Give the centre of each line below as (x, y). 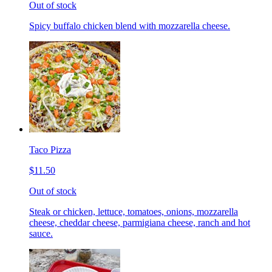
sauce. (41, 234)
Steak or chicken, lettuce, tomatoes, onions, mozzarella (134, 212)
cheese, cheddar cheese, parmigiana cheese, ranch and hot (140, 223)
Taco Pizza (50, 150)
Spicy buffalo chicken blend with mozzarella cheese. (130, 26)
